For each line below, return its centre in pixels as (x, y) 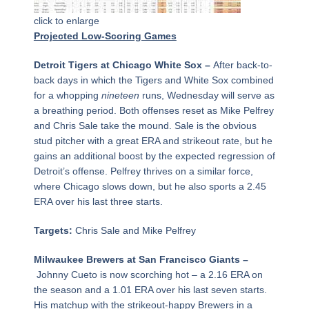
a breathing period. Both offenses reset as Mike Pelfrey (153, 111)
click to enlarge (66, 21)
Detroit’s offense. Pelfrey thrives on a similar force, (143, 171)
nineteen (120, 96)
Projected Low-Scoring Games (105, 36)
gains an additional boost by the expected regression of (154, 156)
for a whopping (67, 96)
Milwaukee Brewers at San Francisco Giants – (141, 260)
